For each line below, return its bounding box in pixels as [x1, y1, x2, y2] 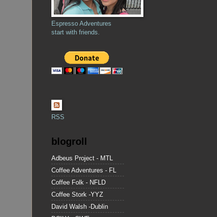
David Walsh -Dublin [51, 202, 108, 210]
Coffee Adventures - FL [51, 166, 116, 174]
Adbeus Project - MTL [51, 154, 113, 162]
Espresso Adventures [51, 20, 111, 27]
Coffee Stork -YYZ [51, 190, 103, 198]
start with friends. [51, 29, 100, 36]
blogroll [51, 136, 87, 147]
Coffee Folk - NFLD [51, 178, 106, 186]
